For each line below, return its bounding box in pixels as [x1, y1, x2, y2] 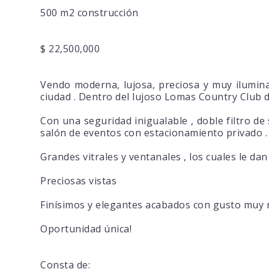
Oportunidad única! [40, 222, 132, 236]
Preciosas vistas [40, 174, 117, 188]
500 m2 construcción [40, 6, 139, 20]
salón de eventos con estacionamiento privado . [40, 126, 268, 140]
